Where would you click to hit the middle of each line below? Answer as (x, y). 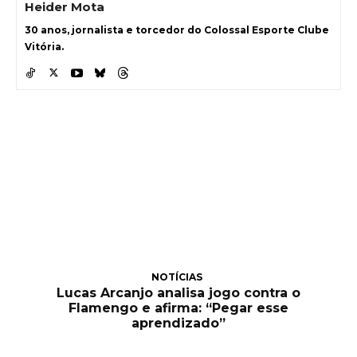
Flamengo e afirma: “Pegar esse (178, 308)
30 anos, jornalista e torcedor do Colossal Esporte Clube (177, 29)
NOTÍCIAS (177, 277)
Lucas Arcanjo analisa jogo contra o (178, 293)
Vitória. (44, 46)
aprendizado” (178, 324)
